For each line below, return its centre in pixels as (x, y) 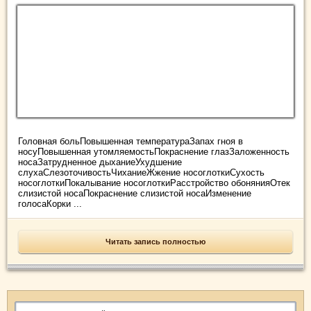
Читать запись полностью (155, 242)
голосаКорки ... (50, 204)
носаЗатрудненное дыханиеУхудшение (100, 162)
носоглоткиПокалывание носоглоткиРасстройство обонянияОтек (154, 183)
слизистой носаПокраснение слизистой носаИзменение (135, 194)
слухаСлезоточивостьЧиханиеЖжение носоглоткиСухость (141, 173)
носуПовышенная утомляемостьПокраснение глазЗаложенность (154, 152)
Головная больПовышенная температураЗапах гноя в (131, 142)
